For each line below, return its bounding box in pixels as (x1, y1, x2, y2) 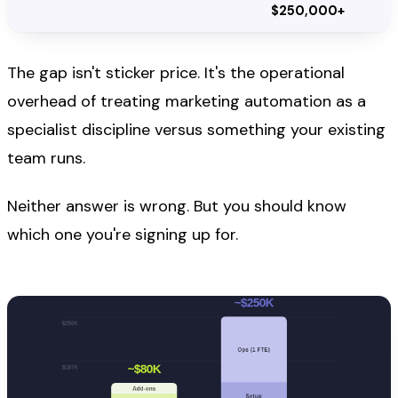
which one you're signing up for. (7, 224, 238, 246)
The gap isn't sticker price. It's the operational (7, 61, 345, 84)
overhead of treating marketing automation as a (7, 90, 366, 112)
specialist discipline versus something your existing (7, 118, 386, 140)
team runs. (7, 147, 85, 169)
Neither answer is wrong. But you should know (7, 195, 346, 218)
